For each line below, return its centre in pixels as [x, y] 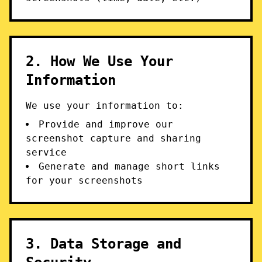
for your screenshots [84, 180]
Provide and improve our [106, 124]
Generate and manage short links [129, 166]
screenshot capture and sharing [113, 138]
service [46, 152]
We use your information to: [105, 106]
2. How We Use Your [99, 61]
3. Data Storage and [104, 244]
